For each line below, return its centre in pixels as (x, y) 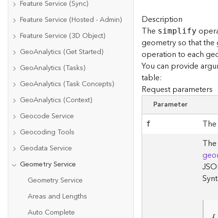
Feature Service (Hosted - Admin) (71, 20)
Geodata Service (46, 148)
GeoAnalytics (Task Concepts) (67, 84)
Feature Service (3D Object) (63, 36)
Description (162, 19)
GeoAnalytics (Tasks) (53, 68)
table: (152, 78)
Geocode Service (47, 116)
